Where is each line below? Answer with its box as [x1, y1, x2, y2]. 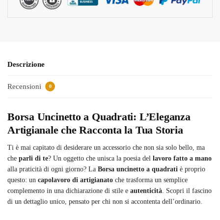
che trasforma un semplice [113, 176, 188, 184]
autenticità [130, 187, 162, 195]
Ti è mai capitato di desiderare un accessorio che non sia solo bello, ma [7, 144, 205, 152]
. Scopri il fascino [162, 187, 212, 195]
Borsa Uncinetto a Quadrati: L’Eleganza [7, 110, 191, 123]
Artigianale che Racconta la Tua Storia [7, 124, 183, 137]
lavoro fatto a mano [153, 155, 212, 163]
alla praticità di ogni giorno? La [7, 165, 98, 173]
